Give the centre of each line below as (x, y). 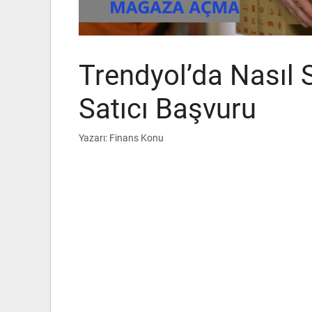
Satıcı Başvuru (167, 109)
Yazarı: (94, 139)
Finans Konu (136, 139)
